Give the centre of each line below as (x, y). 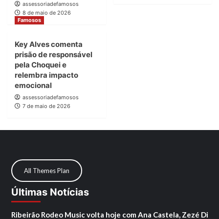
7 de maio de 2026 (46, 106)
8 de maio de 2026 (47, 13)
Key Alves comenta (49, 44)
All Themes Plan (46, 170)
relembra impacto (46, 75)
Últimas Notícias (50, 192)
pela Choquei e (41, 65)
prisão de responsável (54, 55)
